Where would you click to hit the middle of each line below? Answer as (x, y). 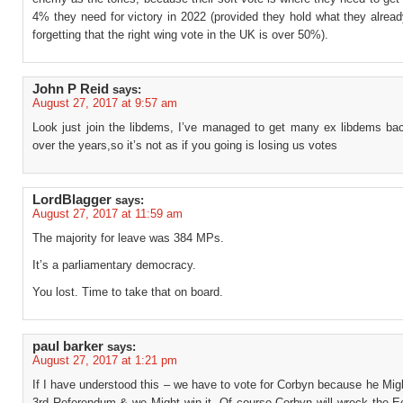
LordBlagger (72, 200)
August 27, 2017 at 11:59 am (107, 214)
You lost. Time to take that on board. (128, 292)
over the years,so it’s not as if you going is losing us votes (185, 145)
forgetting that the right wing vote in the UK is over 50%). (180, 35)
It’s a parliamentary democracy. (114, 265)
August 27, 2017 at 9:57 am (105, 103)
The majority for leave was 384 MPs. (128, 238)
